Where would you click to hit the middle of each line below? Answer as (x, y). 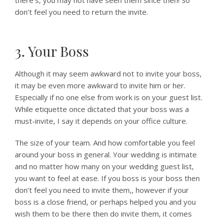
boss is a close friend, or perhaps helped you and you (105, 202)
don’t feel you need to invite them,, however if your (102, 190)
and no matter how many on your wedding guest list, (104, 166)
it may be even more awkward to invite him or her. (100, 85)
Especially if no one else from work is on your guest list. (109, 97)
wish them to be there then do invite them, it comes (103, 214)
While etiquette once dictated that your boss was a (102, 109)
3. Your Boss (52, 51)
